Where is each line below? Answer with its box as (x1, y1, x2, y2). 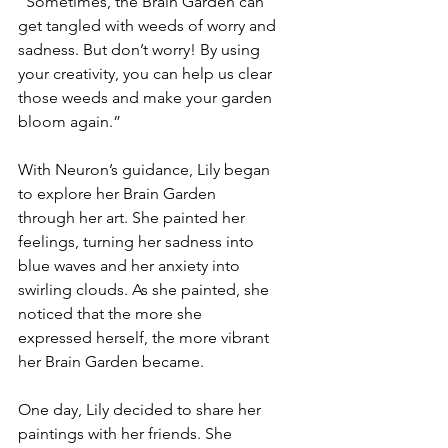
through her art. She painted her (18, 208, 249, 227)
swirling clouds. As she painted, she (18, 280, 273, 299)
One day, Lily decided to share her (18, 400, 265, 419)
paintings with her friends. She (18, 424, 236, 443)
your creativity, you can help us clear (18, 64, 276, 83)
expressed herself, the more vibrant (18, 328, 273, 347)
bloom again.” (18, 112, 121, 131)
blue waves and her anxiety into (18, 256, 244, 275)
